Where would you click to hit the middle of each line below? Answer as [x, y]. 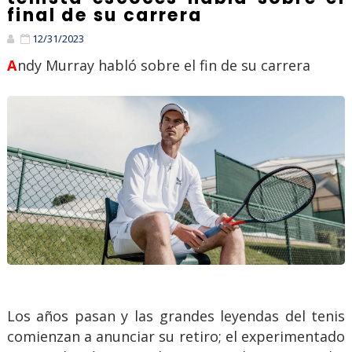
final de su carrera [104, 16]
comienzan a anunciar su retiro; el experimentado [176, 337]
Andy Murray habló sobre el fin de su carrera [164, 66]
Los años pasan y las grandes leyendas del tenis [176, 316]
